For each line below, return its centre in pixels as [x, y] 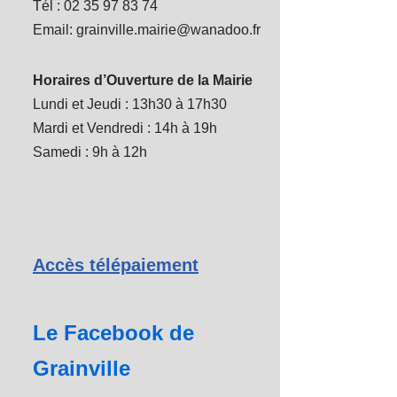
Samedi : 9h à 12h [90, 152]
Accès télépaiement [116, 265]
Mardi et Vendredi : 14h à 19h [125, 128]
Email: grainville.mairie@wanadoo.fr [147, 29]
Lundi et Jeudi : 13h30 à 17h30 [130, 104]
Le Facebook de [113, 332]
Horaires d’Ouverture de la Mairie [143, 80]
